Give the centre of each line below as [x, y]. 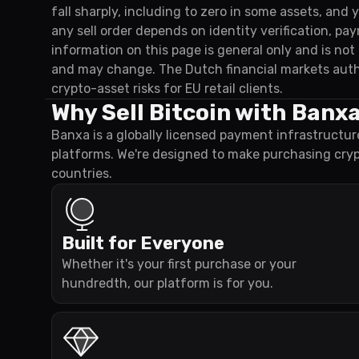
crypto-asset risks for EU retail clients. [167, 89]
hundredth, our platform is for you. [167, 283]
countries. [82, 173]
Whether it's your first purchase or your [179, 264]
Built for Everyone [143, 243]
